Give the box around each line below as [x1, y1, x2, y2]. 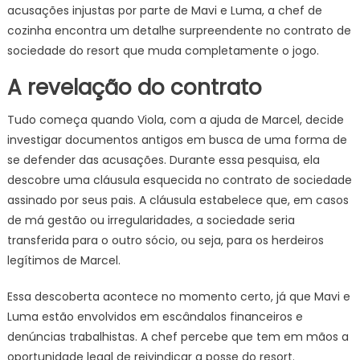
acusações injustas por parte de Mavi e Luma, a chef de [6, 2, 322, 18]
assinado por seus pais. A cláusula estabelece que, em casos [6, 192, 349, 208]
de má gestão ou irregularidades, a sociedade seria [6, 212, 295, 228]
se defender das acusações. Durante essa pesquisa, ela [6, 152, 320, 168]
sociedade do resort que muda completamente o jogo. [6, 43, 319, 59]
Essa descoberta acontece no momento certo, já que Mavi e [6, 288, 350, 305]
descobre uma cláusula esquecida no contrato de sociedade [6, 172, 352, 188]
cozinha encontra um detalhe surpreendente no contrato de [6, 22, 351, 39]
